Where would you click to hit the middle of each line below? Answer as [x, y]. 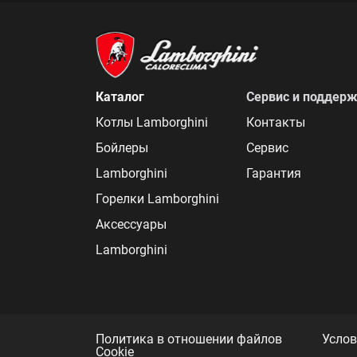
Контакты [276, 122]
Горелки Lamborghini [157, 199]
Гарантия [274, 173]
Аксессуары [131, 224]
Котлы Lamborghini [152, 122]
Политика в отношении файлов [189, 339]
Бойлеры [122, 148]
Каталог [120, 97]
